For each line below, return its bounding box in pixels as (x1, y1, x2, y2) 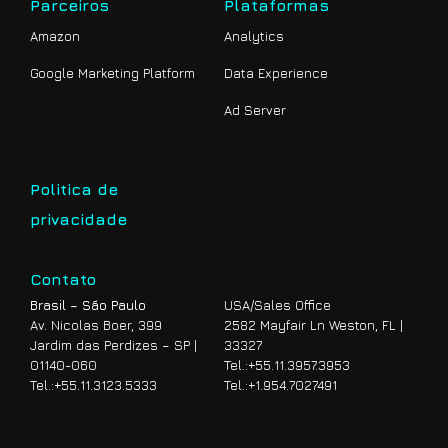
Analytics (224, 28, 284, 45)
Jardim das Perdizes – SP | (30, 337, 197, 354)
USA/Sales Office (224, 297, 331, 314)
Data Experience (224, 65, 328, 82)
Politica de (30, 180, 118, 199)
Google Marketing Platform (30, 65, 195, 82)
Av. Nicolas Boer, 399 (30, 317, 162, 334)
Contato (30, 270, 96, 289)
